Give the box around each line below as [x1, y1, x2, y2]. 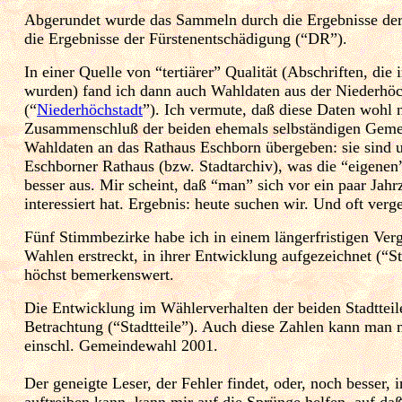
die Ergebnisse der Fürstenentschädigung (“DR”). [24, 30, 347, 48]
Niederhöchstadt [37, 100, 143, 118]
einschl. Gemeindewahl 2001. [24, 336, 218, 354]
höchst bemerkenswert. [24, 266, 174, 284]
